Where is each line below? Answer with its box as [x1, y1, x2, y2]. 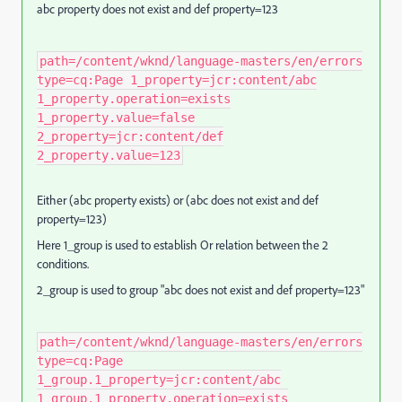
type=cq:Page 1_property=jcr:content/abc [37, 73, 317, 87]
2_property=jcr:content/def [37, 129, 223, 144]
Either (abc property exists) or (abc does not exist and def [37, 192, 319, 208]
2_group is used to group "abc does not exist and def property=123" [37, 282, 364, 298]
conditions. [37, 256, 89, 272]
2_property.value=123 [37, 148, 180, 162]
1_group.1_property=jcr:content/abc [37, 372, 281, 387]
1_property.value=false [37, 110, 195, 125]
